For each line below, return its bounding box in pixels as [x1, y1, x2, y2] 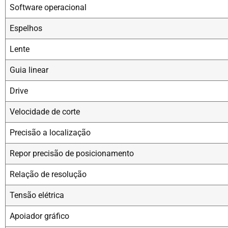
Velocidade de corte [10, 107, 80, 117]
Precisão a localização [10, 128, 91, 138]
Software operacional [10, 3, 87, 13]
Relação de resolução [10, 169, 87, 180]
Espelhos [10, 23, 42, 34]
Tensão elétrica [10, 190, 64, 201]
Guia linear [10, 65, 48, 75]
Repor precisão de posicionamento [10, 149, 134, 159]
